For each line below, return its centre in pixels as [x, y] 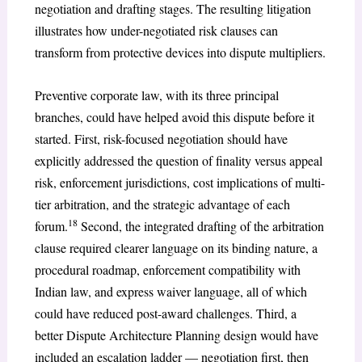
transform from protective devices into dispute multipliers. [180, 53]
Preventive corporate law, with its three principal [156, 95]
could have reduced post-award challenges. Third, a [165, 313]
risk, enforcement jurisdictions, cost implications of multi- [179, 182]
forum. [51, 226]
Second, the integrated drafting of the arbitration [200, 226]
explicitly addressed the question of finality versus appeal [178, 160]
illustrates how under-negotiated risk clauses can [156, 31]
